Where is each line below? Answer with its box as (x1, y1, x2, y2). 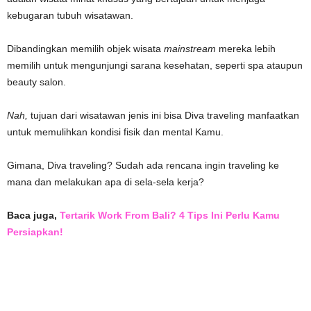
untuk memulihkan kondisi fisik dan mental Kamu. (7, 126, 224, 137)
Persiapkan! (7, 226, 63, 237)
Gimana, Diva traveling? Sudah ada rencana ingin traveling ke (7, 159, 279, 171)
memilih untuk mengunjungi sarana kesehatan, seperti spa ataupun (7, 59, 303, 71)
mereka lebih (216, 42, 276, 54)
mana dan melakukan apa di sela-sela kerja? (7, 176, 204, 187)
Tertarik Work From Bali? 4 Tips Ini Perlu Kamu (60, 209, 280, 221)
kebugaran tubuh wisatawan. (7, 9, 133, 21)
